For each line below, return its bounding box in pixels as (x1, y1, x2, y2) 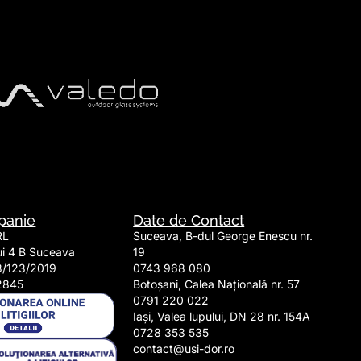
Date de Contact (133, 211, 245, 229)
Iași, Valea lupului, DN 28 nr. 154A (133, 309, 311, 323)
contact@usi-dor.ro (133, 341, 235, 355)
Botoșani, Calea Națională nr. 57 (133, 276, 301, 291)
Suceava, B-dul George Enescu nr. (133, 228, 313, 243)
